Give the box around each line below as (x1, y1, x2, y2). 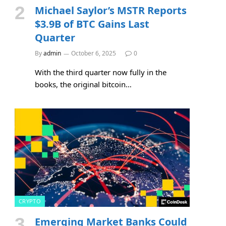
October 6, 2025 (71, 48, 116, 58)
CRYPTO (19, 197, 41, 205)
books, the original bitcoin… (35, 79, 132, 89)
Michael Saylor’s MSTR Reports (35, 3, 187, 17)
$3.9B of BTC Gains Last (35, 17, 149, 31)
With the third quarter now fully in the (35, 67, 166, 77)
